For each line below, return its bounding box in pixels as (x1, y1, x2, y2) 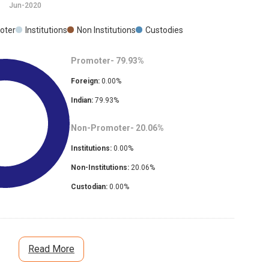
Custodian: (70, 183, 107, 192)
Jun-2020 (9, 1, 41, 10)
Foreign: (70, 77, 100, 86)
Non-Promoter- (70, 123, 134, 133)
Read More (28, 243, 74, 255)
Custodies (145, 25, 183, 35)
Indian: (70, 96, 93, 105)
